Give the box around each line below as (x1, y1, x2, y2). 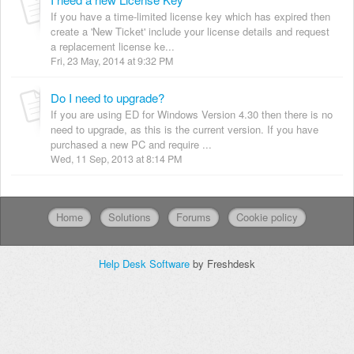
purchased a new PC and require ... (51, 136, 212, 152)
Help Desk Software (99, 255, 193, 271)
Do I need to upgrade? (51, 88, 164, 106)
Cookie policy (236, 209, 298, 224)
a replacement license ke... (51, 38, 175, 54)
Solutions (108, 209, 151, 224)
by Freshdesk (193, 255, 255, 271)
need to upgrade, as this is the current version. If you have (51, 121, 318, 137)
